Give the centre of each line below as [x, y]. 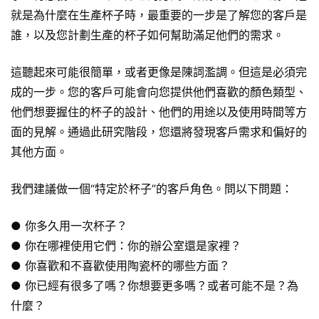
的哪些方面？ [196, 265]
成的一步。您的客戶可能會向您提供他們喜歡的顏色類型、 [159, 91]
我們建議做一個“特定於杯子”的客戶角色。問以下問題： [152, 188]
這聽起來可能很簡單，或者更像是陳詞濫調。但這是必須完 [159, 72]
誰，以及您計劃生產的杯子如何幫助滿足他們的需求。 [147, 35]
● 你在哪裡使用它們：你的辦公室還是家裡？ [126, 245]
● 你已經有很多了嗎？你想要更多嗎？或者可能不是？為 [155, 285]
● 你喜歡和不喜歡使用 [69, 265]
